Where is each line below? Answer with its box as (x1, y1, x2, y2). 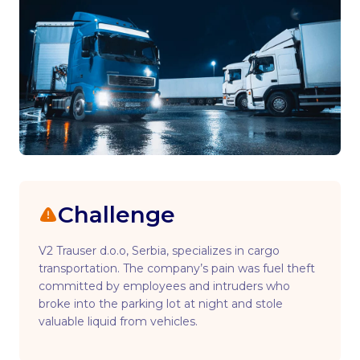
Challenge (58, 201, 175, 228)
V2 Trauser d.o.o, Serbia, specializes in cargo (39, 243, 280, 258)
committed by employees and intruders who (39, 279, 290, 293)
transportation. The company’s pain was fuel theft (39, 261, 315, 276)
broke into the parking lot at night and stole (39, 297, 283, 311)
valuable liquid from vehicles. (39, 314, 198, 329)
